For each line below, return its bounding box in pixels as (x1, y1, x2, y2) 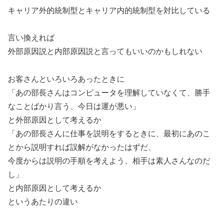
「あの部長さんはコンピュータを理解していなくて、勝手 (8, 89, 210, 97)
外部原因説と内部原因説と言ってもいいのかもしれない (8, 47, 202, 56)
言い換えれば (8, 34, 54, 42)
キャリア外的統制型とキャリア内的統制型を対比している (8, 6, 210, 15)
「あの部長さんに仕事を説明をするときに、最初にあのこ (8, 129, 210, 138)
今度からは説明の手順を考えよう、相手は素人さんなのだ (8, 157, 210, 165)
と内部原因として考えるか (8, 184, 101, 193)
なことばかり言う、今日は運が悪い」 (8, 102, 140, 111)
